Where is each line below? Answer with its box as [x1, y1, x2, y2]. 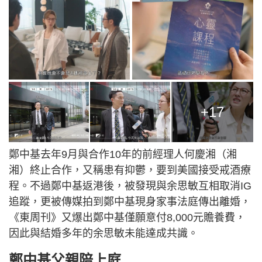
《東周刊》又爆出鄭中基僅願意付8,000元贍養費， [9, 212, 246, 224]
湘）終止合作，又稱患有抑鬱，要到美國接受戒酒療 [9, 164, 251, 177]
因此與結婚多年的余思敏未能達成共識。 [9, 227, 198, 240]
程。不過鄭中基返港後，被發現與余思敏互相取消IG [9, 180, 251, 192]
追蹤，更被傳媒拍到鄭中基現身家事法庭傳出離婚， [9, 196, 251, 208]
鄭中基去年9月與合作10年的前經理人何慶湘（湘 [9, 149, 237, 161]
